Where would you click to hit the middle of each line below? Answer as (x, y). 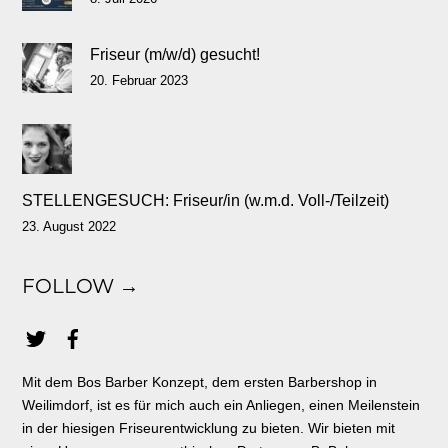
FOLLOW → (80, 286)
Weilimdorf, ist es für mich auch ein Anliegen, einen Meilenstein (221, 404)
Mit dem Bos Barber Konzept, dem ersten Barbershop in (200, 381)
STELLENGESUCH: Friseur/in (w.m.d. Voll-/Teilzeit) (206, 200)
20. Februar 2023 (138, 80)
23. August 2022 (69, 226)
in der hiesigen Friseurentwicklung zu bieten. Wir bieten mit (209, 427)
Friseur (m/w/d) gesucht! (174, 54)
